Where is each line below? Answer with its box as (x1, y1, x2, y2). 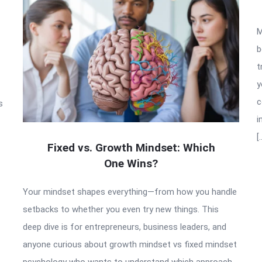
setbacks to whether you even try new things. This (23, 204, 219, 215)
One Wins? (104, 156, 158, 170)
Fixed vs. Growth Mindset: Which (47, 140, 215, 154)
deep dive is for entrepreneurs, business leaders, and (23, 221, 226, 232)
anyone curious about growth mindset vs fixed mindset (23, 239, 237, 250)
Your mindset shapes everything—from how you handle (23, 186, 237, 197)
